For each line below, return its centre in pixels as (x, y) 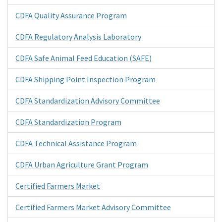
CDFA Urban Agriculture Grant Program (82, 164)
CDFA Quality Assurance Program (71, 15)
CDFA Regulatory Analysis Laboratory (78, 36)
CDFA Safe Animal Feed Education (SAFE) (83, 58)
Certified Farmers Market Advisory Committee (93, 207)
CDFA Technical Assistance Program (76, 143)
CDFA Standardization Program (68, 122)
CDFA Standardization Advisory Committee (88, 100)
